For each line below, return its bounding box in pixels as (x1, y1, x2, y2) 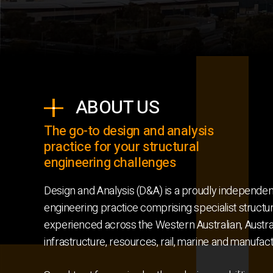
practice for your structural (44, 137, 199, 157)
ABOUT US (76, 94, 160, 121)
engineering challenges (44, 153, 176, 172)
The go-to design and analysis (44, 121, 214, 141)
